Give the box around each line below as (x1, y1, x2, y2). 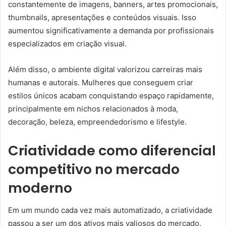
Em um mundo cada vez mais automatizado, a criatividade (8, 205, 212, 215)
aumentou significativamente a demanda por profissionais (8, 25, 214, 35)
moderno (8, 178, 72, 197)
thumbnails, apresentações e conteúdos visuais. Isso (8, 12, 196, 22)
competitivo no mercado (8, 159, 180, 179)
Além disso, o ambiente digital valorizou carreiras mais (8, 64, 202, 74)
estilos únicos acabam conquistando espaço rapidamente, (8, 90, 214, 100)
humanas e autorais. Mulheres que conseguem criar (8, 77, 193, 87)
